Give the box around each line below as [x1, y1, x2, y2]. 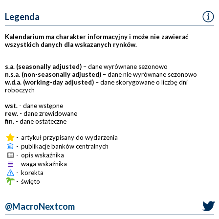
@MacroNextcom [5, 201, 75, 212]
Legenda [5, 11, 40, 22]
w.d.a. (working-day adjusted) [5, 78, 94, 86]
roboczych [5, 86, 35, 94]
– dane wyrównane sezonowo [82, 63, 168, 70]
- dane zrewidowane [18, 109, 77, 117]
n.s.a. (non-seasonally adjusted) [5, 70, 101, 78]
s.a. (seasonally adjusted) [5, 63, 82, 70]
